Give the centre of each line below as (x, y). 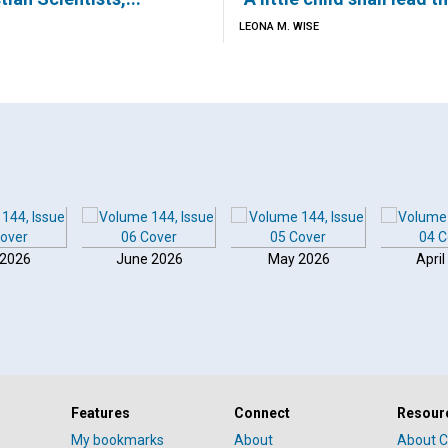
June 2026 (149, 259)
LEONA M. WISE (279, 26)
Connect (261, 413)
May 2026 (298, 259)
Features (100, 413)
